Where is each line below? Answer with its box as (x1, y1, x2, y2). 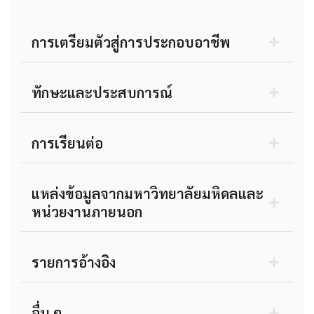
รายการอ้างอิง (32, 253, 116, 272)
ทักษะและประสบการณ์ (32, 83, 172, 102)
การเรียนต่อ (32, 134, 103, 153)
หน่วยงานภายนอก (32, 203, 142, 221)
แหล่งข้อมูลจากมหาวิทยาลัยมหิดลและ (32, 184, 264, 203)
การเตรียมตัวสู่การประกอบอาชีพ (32, 33, 230, 52)
